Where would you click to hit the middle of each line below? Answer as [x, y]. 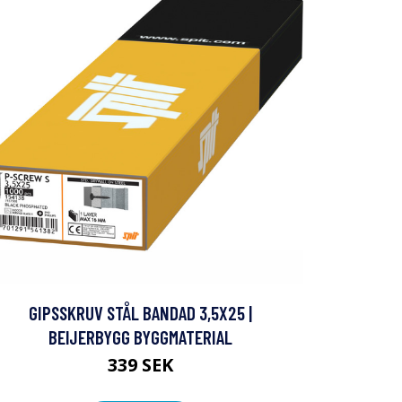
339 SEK [140, 365]
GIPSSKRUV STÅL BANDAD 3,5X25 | [140, 313]
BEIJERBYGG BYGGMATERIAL [140, 337]
